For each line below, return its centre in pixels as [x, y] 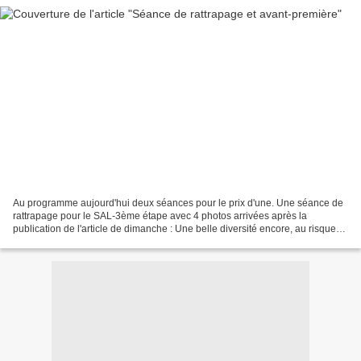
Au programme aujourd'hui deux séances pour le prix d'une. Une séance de [178, 203]
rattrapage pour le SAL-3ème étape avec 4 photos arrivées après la [160, 216]
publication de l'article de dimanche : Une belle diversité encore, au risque [174, 228]
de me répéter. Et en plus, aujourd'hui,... [99, 241]
